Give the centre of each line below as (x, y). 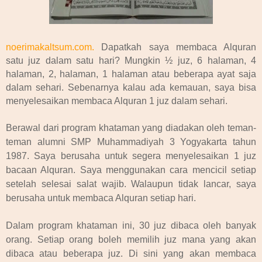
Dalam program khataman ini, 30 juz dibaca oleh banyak (131, 225)
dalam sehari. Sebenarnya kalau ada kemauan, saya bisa (131, 87)
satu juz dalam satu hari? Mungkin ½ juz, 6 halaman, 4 (131, 60)
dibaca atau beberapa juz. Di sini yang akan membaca (131, 253)
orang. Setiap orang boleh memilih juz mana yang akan (131, 239)
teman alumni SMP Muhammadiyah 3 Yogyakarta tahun (131, 142)
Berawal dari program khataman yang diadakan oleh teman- (131, 127)
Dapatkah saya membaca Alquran (175, 47)
